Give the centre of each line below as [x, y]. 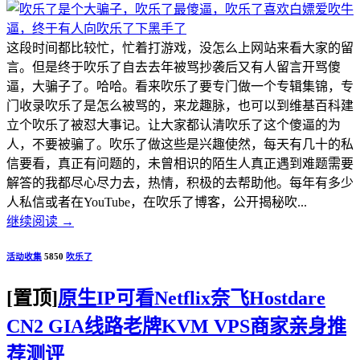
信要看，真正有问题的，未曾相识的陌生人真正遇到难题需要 [180, 164]
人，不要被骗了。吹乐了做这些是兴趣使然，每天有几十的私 [180, 145]
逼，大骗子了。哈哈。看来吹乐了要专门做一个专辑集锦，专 [180, 87]
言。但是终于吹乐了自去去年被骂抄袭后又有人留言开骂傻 [174, 67]
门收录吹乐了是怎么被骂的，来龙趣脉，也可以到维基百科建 [180, 106]
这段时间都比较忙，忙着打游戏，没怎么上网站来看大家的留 [180, 48]
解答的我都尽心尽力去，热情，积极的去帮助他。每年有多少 [180, 183]
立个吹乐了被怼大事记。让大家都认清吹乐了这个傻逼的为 [174, 125]
